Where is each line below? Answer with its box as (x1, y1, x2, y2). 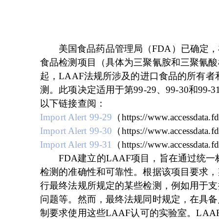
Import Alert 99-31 (40, 139, 112, 150)
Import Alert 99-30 (40, 126, 112, 136)
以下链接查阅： (40, 98, 106, 109)
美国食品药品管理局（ (58, 44, 153, 54)
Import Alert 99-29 (40, 112, 112, 122)
